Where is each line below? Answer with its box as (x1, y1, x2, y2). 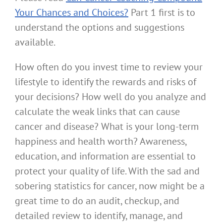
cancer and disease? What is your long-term (15, 120, 199, 133)
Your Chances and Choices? (15, 6, 128, 19)
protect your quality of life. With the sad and (15, 165, 200, 178)
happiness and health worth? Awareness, (15, 135, 186, 148)
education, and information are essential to (15, 150, 196, 163)
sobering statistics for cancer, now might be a (15, 179, 205, 193)
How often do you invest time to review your (15, 60, 203, 74)
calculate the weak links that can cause (15, 105, 180, 118)
